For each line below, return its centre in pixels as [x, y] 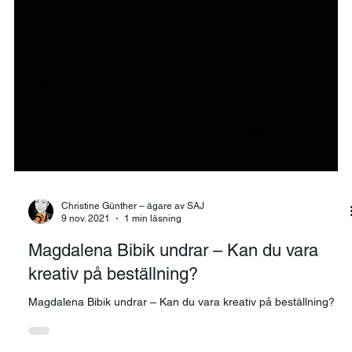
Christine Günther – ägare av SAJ [132, 240]
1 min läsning [152, 253]
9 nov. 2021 [85, 253]
